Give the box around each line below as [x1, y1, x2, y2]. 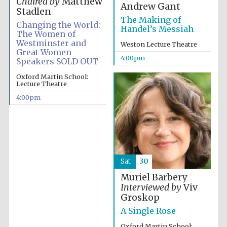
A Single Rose [120, 206, 176, 216]
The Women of [16, 29, 75, 40]
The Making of [120, 15, 181, 25]
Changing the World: [16, 20, 100, 30]
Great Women [16, 47, 71, 58]
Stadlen [16, 6, 51, 18]
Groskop [120, 192, 160, 204]
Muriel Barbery [120, 172, 187, 183]
